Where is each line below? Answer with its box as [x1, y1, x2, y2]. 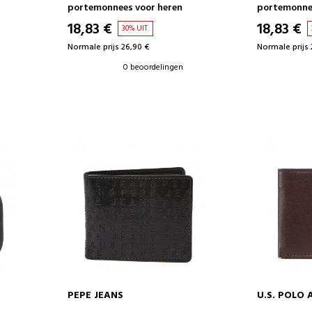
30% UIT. [121, 22, 149, 35]
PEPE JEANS [67, 287, 123, 304]
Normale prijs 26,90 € [67, 40, 149, 54]
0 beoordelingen [123, 60, 183, 75]
